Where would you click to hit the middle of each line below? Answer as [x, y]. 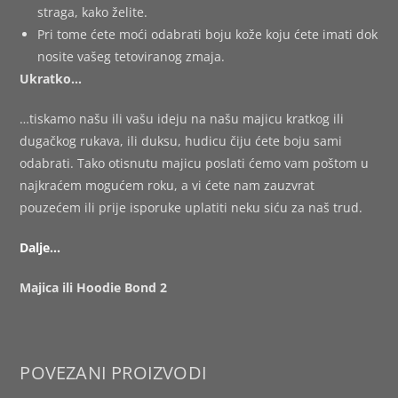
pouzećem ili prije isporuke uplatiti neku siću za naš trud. [191, 208]
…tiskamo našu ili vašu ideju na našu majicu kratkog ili [182, 119]
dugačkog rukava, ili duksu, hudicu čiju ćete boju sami [181, 141]
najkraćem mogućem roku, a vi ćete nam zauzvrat [167, 186]
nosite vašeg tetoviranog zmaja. [131, 57]
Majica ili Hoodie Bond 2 [94, 288]
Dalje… [40, 248]
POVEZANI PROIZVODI [114, 373]
